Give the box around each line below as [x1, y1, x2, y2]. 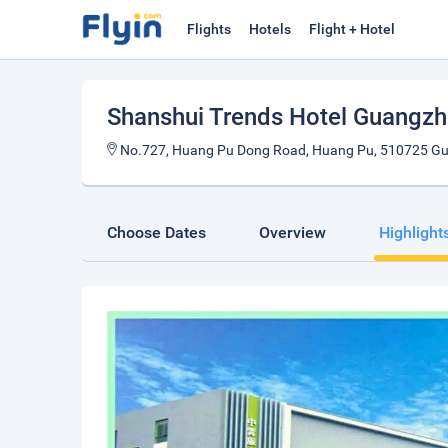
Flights [187, 21, 231, 37]
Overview [259, 223, 326, 242]
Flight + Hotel [309, 21, 395, 37]
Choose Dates [107, 223, 206, 242]
